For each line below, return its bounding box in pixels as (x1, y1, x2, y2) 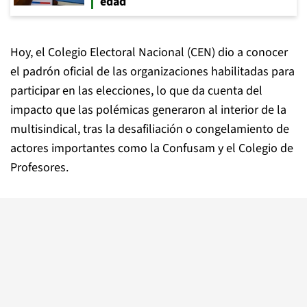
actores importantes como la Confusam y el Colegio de (10, 140, 293, 157)
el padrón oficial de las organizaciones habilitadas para (10, 63, 295, 80)
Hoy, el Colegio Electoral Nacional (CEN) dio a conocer (10, 44, 288, 61)
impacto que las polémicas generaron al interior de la (10, 101, 286, 119)
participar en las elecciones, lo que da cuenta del (10, 82, 262, 99)
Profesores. (10, 159, 69, 176)
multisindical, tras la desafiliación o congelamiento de (10, 121, 289, 138)
